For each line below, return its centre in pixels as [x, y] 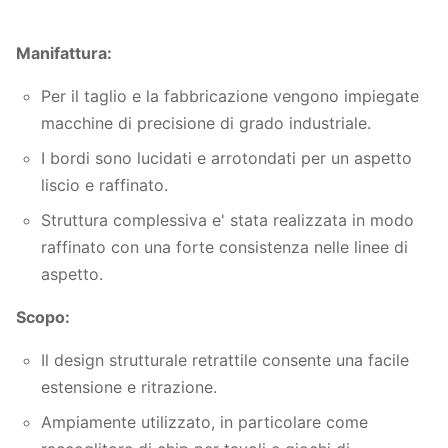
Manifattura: [64, 53]
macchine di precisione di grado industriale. [206, 123]
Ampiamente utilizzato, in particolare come [204, 422]
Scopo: [43, 317]
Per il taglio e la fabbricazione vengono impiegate [230, 96]
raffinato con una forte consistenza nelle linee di [224, 247]
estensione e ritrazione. [129, 387]
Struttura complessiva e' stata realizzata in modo [227, 220]
